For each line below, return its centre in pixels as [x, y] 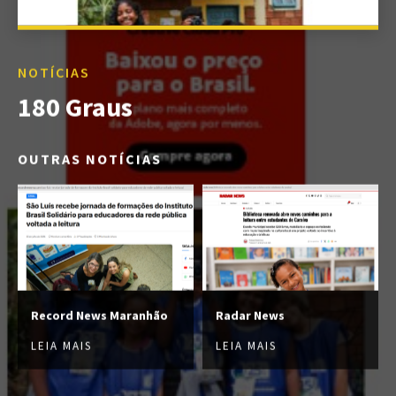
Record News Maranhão [99, 315]
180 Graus [75, 107]
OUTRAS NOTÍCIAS [90, 159]
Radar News [250, 315]
